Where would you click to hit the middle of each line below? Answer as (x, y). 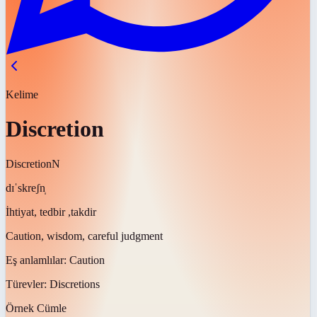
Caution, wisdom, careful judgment (84, 236)
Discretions (75, 284)
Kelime (22, 94)
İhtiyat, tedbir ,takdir (51, 212)
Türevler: (28, 284)
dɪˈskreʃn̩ (25, 188)
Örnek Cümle (36, 308)
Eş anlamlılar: (38, 260)
